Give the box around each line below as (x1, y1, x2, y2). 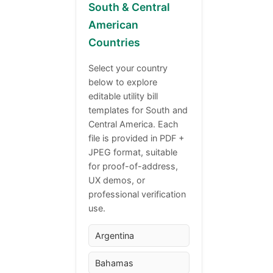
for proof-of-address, (88, 160, 179, 171)
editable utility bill (88, 90, 158, 101)
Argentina (95, 230, 135, 241)
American (88, 18, 139, 31)
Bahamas (95, 257, 134, 268)
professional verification (88, 188, 186, 199)
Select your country (88, 62, 168, 73)
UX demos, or (88, 174, 146, 185)
